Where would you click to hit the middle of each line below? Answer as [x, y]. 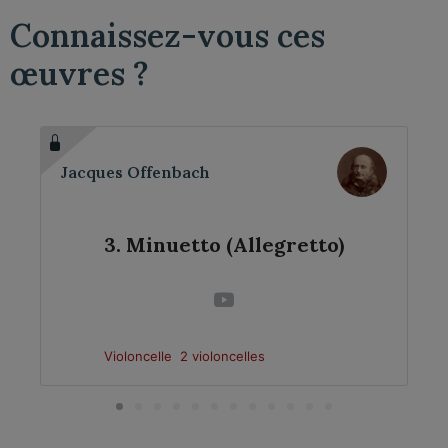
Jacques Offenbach [135, 171]
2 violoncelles [223, 356]
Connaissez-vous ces [167, 36]
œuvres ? [79, 74]
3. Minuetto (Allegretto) [224, 244]
